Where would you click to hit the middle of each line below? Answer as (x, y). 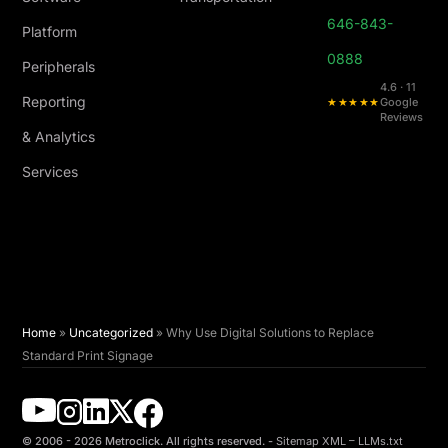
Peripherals (59, 67)
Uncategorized (111, 333)
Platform (50, 32)
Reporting (54, 102)
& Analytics (59, 137)
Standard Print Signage (88, 356)
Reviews (401, 117)
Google (398, 102)
